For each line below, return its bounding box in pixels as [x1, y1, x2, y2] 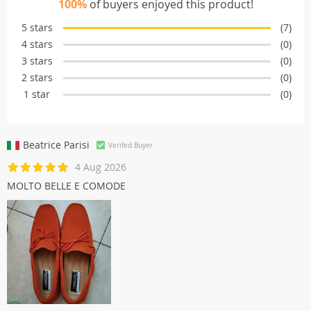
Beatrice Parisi [23, 138, 90, 151]
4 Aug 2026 [75, 160, 126, 174]
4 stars [21, 37, 53, 51]
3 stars [21, 54, 53, 67]
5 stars [21, 21, 53, 34]
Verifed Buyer [108, 140, 153, 150]
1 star [24, 87, 51, 101]
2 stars [21, 71, 53, 84]
